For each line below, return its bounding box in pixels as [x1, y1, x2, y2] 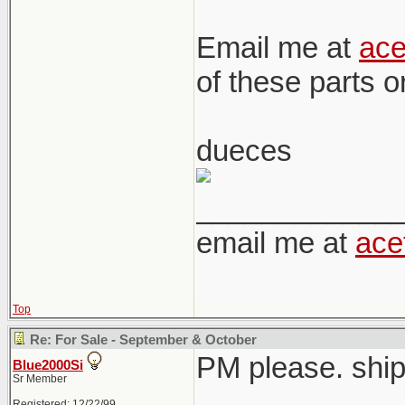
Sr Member [13, 372, 67, 385]
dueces [196, 134, 292, 167]
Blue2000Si [13, 358, 83, 372]
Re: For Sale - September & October [30, 333, 257, 347]
